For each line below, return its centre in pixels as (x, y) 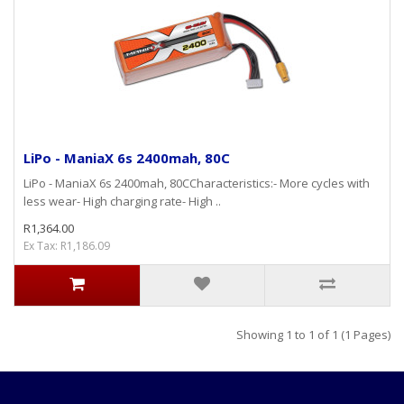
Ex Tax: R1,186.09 (67, 245)
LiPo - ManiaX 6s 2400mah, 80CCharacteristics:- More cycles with (197, 183)
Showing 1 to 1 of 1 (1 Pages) (313, 334)
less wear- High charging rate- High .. (122, 201)
